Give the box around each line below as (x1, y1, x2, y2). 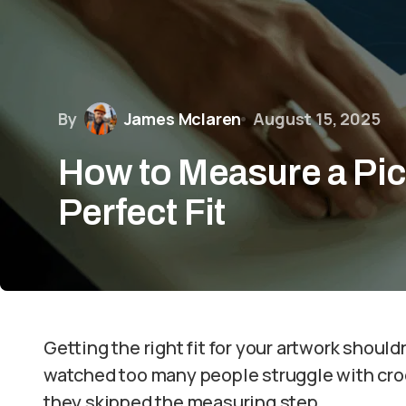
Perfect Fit (58, 193, 226, 232)
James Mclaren (123, 107, 242, 130)
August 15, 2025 (253, 107, 381, 130)
